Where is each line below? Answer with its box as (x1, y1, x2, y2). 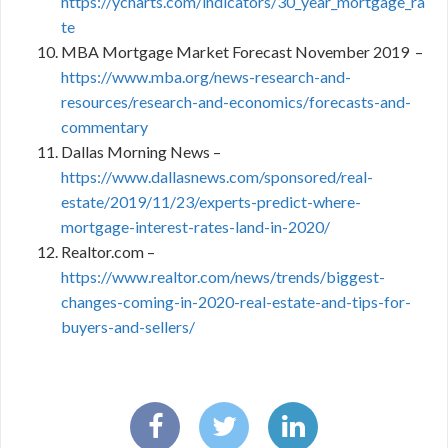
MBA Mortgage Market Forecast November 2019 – (61, 42, 423, 61)
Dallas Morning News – (61, 142, 221, 161)
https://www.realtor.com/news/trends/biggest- (61, 267, 385, 286)
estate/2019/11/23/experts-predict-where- (61, 192, 361, 211)
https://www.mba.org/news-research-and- (61, 67, 351, 86)
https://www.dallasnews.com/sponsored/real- (61, 167, 373, 186)
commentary (61, 117, 148, 136)
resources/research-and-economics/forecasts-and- (61, 92, 411, 111)
